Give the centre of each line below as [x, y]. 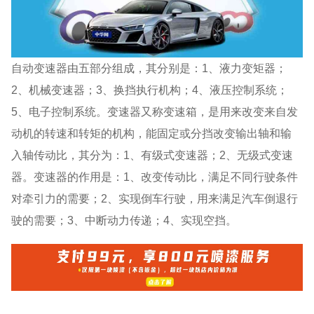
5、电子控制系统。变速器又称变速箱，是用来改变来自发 [155, 111]
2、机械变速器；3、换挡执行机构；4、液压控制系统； [150, 89]
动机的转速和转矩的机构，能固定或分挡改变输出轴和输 [152, 133]
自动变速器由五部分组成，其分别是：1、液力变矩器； [149, 68]
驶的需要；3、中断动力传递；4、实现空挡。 [124, 220]
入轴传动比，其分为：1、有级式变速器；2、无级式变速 [152, 155]
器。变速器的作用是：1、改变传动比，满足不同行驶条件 [155, 176]
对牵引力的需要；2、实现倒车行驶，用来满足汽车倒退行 [155, 198]
